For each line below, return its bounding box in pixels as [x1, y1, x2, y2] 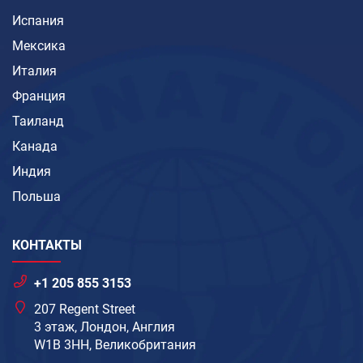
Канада [12, 138, 58, 154]
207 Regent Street [34, 301, 136, 317]
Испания [12, 12, 64, 28]
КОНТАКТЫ [12, 237, 82, 253]
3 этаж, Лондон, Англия [34, 318, 176, 335]
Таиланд [12, 113, 64, 129]
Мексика [12, 37, 66, 53]
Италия [12, 62, 57, 79]
